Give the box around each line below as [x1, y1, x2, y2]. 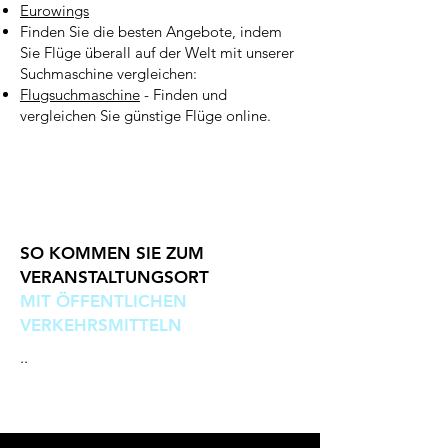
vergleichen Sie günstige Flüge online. [20, 106, 271, 125]
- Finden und [140, 85, 227, 104]
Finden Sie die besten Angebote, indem [20, 22, 282, 41]
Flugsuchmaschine [20, 85, 140, 104]
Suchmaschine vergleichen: [20, 64, 197, 83]
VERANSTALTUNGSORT [20, 267, 209, 287]
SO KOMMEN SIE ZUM [20, 243, 204, 263]
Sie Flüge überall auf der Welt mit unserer [20, 43, 294, 62]
